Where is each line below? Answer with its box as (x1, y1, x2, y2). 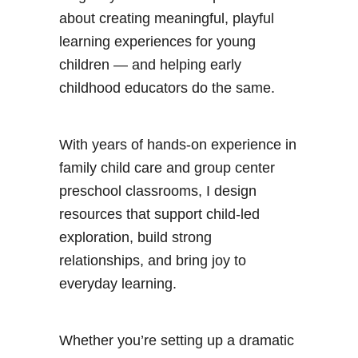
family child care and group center (59, 160, 275, 177)
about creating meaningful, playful (59, 10, 274, 27)
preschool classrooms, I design (59, 183, 257, 200)
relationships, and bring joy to (59, 253, 246, 269)
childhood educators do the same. (59, 80, 275, 97)
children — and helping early (59, 57, 241, 74)
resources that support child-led (59, 206, 260, 223)
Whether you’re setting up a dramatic (59, 332, 294, 349)
